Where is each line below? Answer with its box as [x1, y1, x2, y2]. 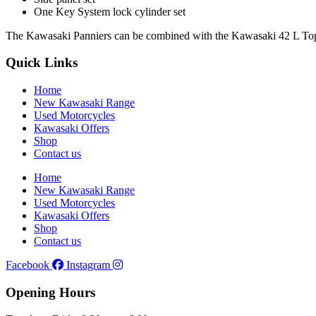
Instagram [66, 258, 110, 271]
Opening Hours [6, 284, 95, 300]
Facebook [6, 258, 49, 271]
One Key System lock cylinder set [34, 5, 186, 18]
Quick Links [6, 55, 78, 71]
